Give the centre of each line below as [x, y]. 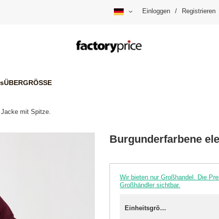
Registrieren [199, 11]
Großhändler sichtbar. [150, 185]
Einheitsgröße [163, 208]
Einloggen [156, 11]
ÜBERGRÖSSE [28, 82]
